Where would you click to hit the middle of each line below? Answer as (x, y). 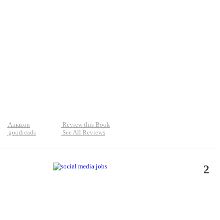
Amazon (19, 124)
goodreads (22, 132)
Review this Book (86, 124)
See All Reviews (83, 132)
